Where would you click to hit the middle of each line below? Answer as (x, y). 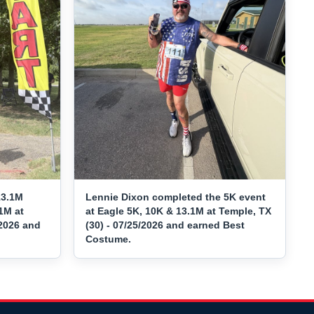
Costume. (109, 239)
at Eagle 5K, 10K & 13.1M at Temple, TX (179, 211)
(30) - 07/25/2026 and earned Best (165, 225)
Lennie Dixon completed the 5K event (176, 197)
